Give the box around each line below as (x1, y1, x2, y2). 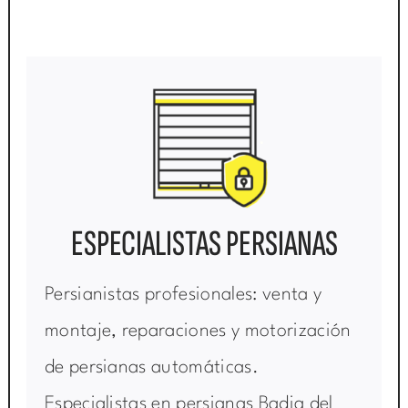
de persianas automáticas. (44, 358, 260, 377)
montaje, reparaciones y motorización (44, 321, 352, 341)
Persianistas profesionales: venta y (44, 285, 322, 304)
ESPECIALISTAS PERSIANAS (70, 221, 338, 266)
